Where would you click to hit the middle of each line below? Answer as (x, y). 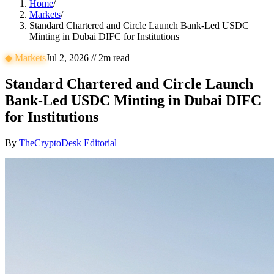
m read (117, 58)
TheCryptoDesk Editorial (68, 143)
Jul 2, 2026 (67, 58)
